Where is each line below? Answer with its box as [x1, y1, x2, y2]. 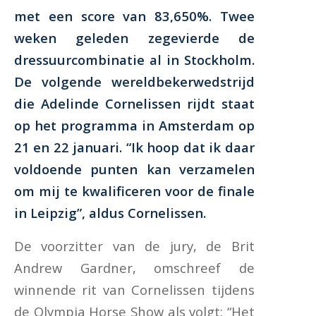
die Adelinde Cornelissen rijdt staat [14, 95, 255, 113]
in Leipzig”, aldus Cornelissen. [14, 204, 206, 222]
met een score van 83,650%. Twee [14, 7, 255, 25]
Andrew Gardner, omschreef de [14, 258, 255, 276]
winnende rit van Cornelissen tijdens [14, 280, 255, 298]
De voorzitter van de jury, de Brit [14, 236, 255, 255]
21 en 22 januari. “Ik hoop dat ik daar [14, 138, 255, 157]
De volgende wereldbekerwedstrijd [14, 73, 255, 91]
